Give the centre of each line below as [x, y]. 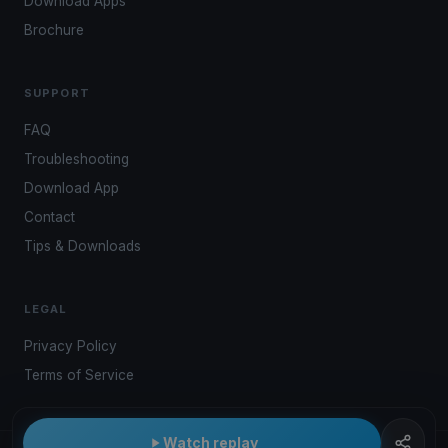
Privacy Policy [70, 346]
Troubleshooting [76, 159]
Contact [49, 217]
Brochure [54, 30]
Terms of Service [79, 375]
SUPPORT [57, 93]
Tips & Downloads [82, 246]
